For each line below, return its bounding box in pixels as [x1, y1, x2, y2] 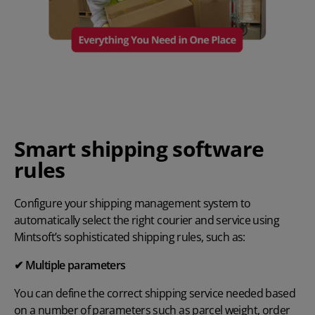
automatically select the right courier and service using [14, 212, 280, 228]
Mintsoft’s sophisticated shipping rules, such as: [14, 229, 245, 245]
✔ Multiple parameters [14, 257, 126, 273]
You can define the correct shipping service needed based [14, 285, 296, 301]
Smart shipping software [14, 134, 264, 163]
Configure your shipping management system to [14, 195, 251, 211]
